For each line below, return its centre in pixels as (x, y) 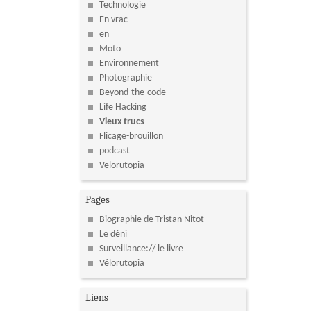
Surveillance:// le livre (142, 249)
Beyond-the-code (133, 92)
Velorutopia (122, 165)
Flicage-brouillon (132, 136)
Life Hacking (123, 107)
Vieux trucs (122, 121)
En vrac (114, 19)
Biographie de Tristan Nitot (152, 220)
